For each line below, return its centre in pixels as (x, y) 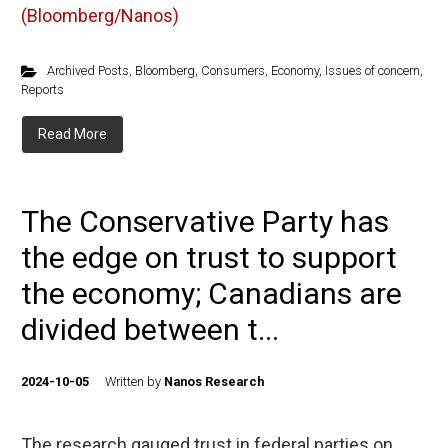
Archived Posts (87, 70)
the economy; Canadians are (211, 293)
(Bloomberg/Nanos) (100, 15)
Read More (72, 134)
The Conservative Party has (205, 221)
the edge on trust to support (209, 257)
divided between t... (150, 329)
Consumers (232, 70)
